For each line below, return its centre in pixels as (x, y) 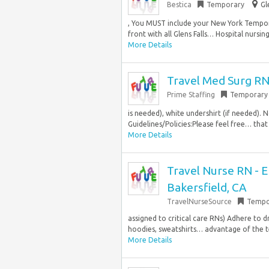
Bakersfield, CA (207, 187)
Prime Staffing (191, 95)
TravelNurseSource (199, 201)
